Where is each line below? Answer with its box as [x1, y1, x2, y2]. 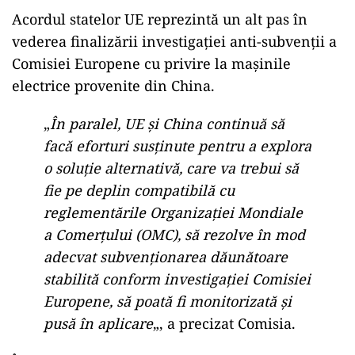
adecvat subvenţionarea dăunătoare [44, 246, 288, 266]
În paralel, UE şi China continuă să [50, 113, 284, 133]
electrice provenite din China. [12, 75, 215, 95]
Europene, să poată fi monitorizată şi [44, 291, 292, 311]
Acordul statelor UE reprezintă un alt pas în [12, 9, 307, 29]
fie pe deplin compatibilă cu [44, 180, 235, 200]
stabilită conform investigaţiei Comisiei [44, 269, 311, 288]
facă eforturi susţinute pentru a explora [44, 136, 311, 155]
